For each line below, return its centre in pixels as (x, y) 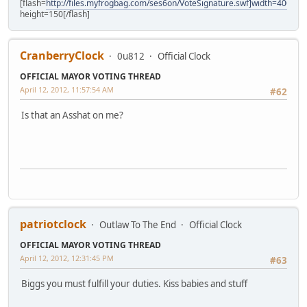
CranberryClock (62, 56)
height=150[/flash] (55, 14)
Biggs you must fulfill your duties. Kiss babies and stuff (134, 284)
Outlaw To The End (138, 225)
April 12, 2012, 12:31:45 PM (67, 258)
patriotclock (53, 224)
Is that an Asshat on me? (72, 115)
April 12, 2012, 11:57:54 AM (67, 90)
